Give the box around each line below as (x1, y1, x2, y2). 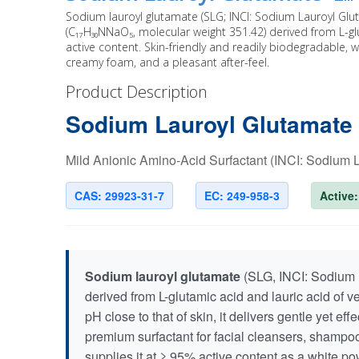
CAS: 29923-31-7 (75, 188, 164, 204)
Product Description (66, 81, 208, 103)
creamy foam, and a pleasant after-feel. (66, 54, 269, 70)
